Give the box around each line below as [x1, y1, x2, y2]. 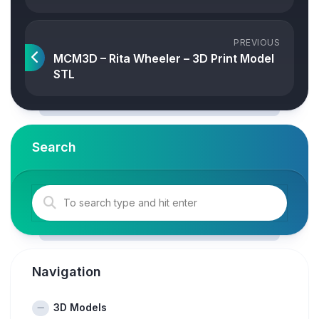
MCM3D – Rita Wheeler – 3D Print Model [53, 51, 274, 66]
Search [32, 139, 76, 155]
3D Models [53, 300, 107, 313]
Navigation [32, 263, 101, 279]
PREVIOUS [234, 36, 280, 48]
